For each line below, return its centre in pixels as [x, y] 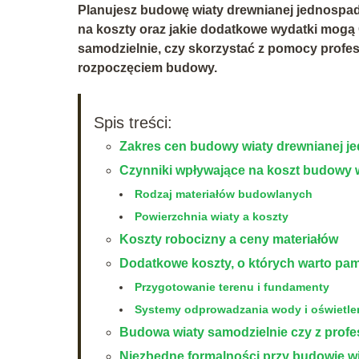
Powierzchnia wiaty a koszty [212, 216]
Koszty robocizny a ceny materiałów [229, 239]
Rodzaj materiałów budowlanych [224, 194]
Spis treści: [133, 122]
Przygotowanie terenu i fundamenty [232, 286]
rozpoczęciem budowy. [147, 67]
